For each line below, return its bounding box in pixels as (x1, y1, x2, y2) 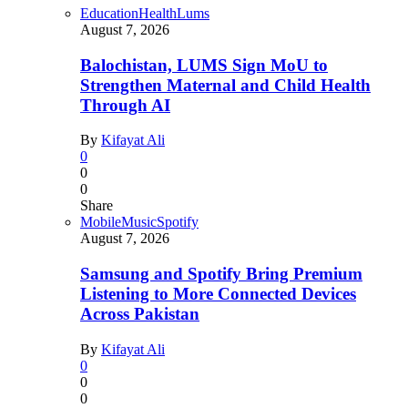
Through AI (80, 95, 170, 115)
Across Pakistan (80, 304, 199, 324)
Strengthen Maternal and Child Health (80, 75, 371, 95)
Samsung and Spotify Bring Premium (80, 264, 362, 284)
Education (80, 5, 138, 21)
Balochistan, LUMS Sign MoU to (80, 55, 328, 75)
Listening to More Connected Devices (80, 284, 356, 304)
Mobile (80, 214, 121, 230)
